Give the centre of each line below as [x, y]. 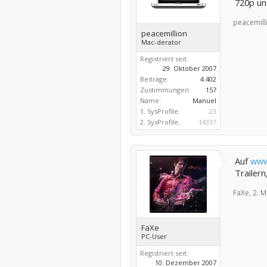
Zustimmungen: [165, 90]
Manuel [204, 100]
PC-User [154, 236]
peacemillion [164, 33]
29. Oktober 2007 [189, 68]
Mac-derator [161, 42]
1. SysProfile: [160, 111]
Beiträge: [154, 79]
